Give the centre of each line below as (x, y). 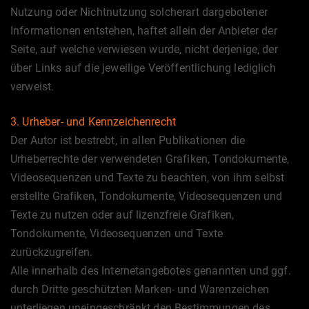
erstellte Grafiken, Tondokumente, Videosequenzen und (147, 196)
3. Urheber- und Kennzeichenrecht (93, 122)
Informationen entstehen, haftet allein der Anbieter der (144, 31)
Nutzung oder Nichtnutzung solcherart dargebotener (139, 12)
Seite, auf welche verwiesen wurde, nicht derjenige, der (144, 49)
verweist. (32, 87)
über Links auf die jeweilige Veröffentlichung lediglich (143, 68)
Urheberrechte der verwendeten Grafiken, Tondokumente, (150, 159)
